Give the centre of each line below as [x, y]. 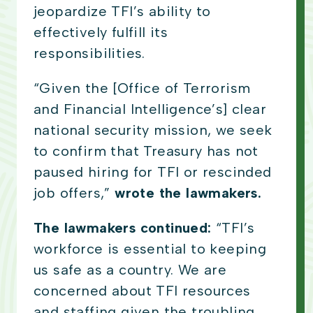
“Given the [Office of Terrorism [142, 88]
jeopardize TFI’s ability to [122, 12]
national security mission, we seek [153, 130]
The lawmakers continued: [125, 228]
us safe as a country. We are [130, 270]
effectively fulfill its [101, 32]
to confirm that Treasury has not [146, 151]
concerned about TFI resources [142, 291]
